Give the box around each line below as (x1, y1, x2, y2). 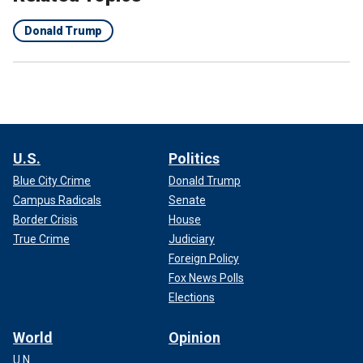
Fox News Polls (169, 271, 244, 284)
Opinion (169, 328, 220, 346)
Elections (169, 290, 215, 304)
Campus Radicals (13, 193, 101, 207)
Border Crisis (13, 212, 78, 226)
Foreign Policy (169, 251, 239, 265)
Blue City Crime (13, 173, 91, 187)
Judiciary (169, 232, 215, 246)
